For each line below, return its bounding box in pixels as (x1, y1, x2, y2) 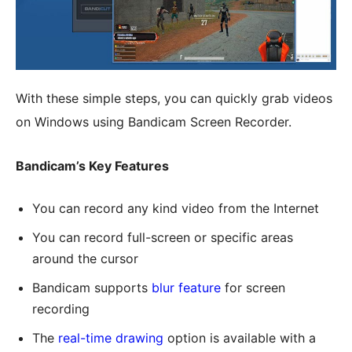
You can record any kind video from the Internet (32, 200, 319, 217)
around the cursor (32, 251, 138, 267)
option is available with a (163, 330, 316, 346)
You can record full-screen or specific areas (32, 229, 293, 246)
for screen (221, 280, 285, 296)
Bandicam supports (32, 280, 152, 296)
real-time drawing (58, 330, 163, 346)
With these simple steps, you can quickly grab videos (16, 90, 332, 107)
